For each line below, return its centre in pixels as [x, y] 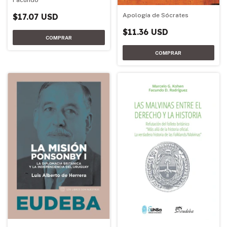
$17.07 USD [35, 17]
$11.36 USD [145, 32]
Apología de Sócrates [155, 15]
